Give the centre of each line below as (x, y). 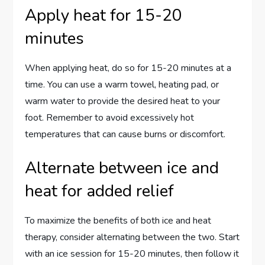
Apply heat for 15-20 (104, 16)
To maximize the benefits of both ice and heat (118, 221)
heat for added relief (100, 191)
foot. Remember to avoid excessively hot (110, 118)
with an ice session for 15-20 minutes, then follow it (132, 254)
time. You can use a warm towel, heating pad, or (122, 85)
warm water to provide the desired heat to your (123, 101)
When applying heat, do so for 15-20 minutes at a (128, 68)
